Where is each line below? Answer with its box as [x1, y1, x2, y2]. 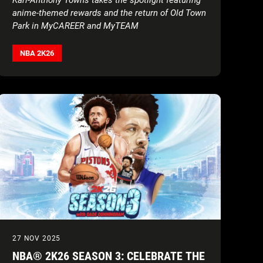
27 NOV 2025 [12, 234, 61, 242]
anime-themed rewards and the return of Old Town [12, 7, 206, 18]
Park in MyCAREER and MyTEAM [12, 20, 139, 31]
